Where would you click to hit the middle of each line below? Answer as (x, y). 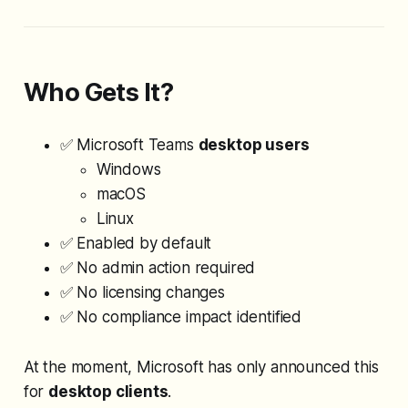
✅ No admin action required (158, 267)
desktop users (254, 144)
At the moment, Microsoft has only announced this (201, 367)
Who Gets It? (98, 92)
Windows (128, 169)
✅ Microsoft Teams (129, 144)
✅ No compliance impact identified (181, 316)
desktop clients (108, 391)
